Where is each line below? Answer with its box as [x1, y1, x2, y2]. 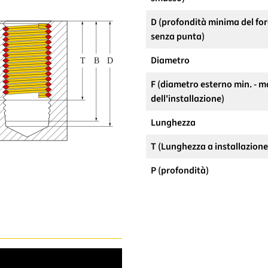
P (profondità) [151, 163, 209, 177]
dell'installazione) [151, 92, 224, 105]
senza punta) [151, 29, 205, 43]
